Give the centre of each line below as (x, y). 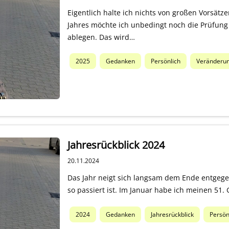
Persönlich (165, 61)
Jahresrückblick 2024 (116, 145)
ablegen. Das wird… (101, 37)
